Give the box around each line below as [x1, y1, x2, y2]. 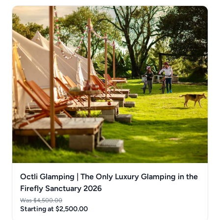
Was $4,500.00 [20, 196, 62, 204]
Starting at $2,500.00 [20, 204, 88, 213]
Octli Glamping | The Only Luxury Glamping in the [20, 171, 198, 181]
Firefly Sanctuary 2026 [20, 183, 102, 193]
